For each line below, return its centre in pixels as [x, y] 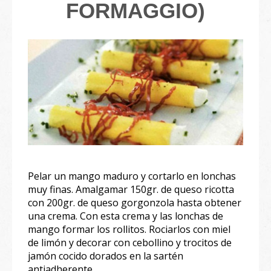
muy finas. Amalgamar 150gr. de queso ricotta [131, 190]
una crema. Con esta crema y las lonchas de [126, 216]
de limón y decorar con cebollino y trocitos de [130, 243]
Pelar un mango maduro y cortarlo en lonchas [132, 176]
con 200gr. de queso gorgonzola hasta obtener [135, 203]
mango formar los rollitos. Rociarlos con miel [129, 230]
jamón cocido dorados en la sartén [106, 256]
